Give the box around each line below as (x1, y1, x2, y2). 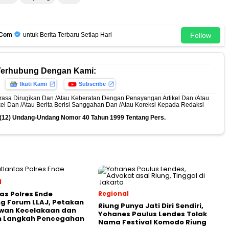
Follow (190, 31, 211, 39)
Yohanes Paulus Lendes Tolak (98, 209, 207, 219)
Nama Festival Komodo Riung (98, 217, 207, 227)
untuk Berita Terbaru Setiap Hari (21, 31, 112, 39)
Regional (98, 189, 129, 198)
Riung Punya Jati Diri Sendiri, (98, 200, 203, 211)
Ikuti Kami (19, 80, 47, 87)
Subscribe (78, 80, 106, 87)
